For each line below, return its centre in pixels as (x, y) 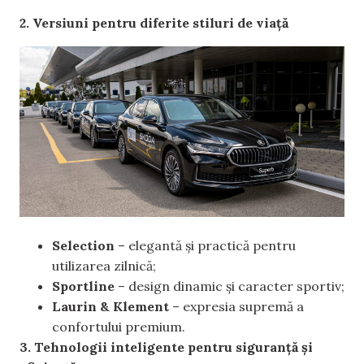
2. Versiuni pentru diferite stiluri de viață (154, 23)
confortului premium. (119, 327)
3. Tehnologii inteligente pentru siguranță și (166, 347)
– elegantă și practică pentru (205, 246)
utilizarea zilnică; (104, 266)
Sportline (83, 286)
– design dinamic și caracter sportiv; (230, 286)
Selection (83, 246)
